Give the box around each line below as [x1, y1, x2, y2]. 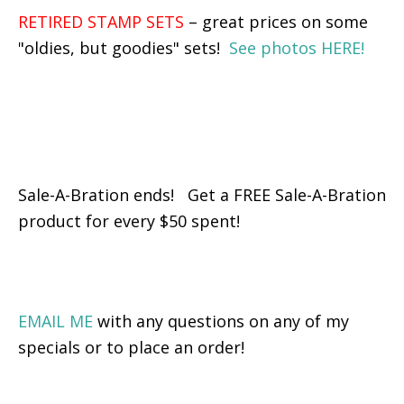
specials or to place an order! [18, 336, 244, 358]
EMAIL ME [18, 310, 93, 332]
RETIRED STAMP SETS [18, 11, 188, 32]
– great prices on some [188, 11, 368, 32]
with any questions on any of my [93, 310, 349, 332]
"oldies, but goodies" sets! [18, 37, 229, 59]
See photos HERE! [229, 37, 364, 59]
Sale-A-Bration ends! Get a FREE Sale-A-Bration [18, 184, 386, 206]
